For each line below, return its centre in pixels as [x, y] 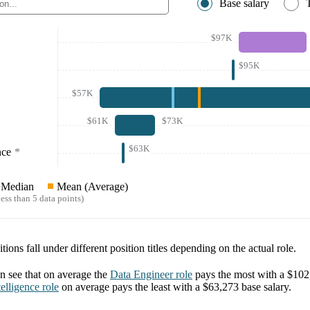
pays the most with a [241, 275]
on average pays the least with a [132, 287]
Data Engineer [142, 275]
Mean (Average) [92, 187]
